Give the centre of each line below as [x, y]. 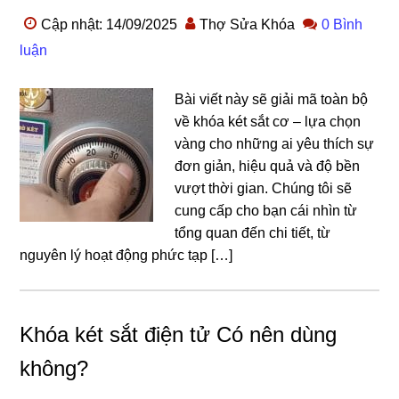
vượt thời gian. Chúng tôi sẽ [264, 188]
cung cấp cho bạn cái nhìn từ [266, 211]
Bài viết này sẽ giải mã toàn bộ [272, 99]
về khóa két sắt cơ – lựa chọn [268, 122]
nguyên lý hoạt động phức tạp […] [126, 255]
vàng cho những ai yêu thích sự [275, 144]
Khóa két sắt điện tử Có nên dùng [179, 334]
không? [54, 368]
